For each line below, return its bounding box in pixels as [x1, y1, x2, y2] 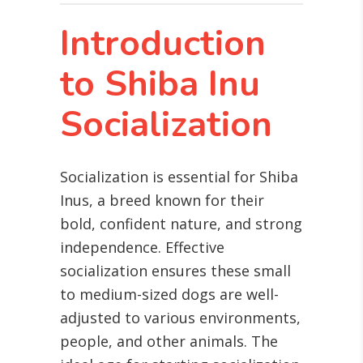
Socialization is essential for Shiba [60, 167, 298, 187]
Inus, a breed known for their [60, 190, 264, 211]
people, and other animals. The [60, 331, 278, 352]
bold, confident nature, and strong [60, 214, 302, 234]
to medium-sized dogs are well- [60, 284, 279, 305]
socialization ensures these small [60, 261, 291, 281]
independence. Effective [60, 237, 224, 258]
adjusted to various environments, [60, 308, 301, 328]
